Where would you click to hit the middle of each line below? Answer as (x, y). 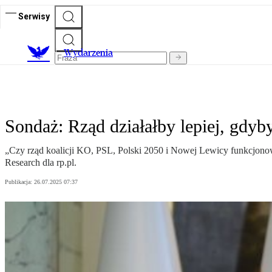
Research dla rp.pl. (41, 163)
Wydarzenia (88, 53)
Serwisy (34, 16)
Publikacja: (19, 182)
